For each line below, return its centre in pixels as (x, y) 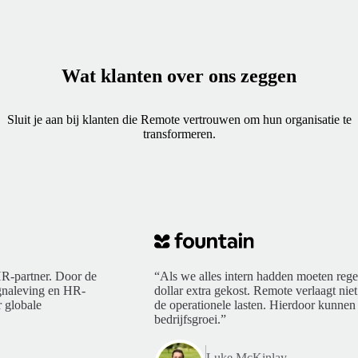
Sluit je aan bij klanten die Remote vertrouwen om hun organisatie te (179, 119)
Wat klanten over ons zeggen (179, 76)
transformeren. (179, 134)
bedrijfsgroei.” (190, 319)
